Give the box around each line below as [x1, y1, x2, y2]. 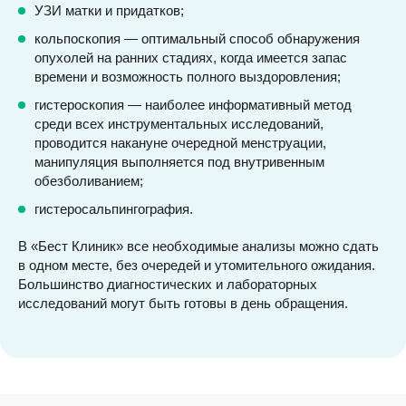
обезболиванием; [34, 173, 143, 188]
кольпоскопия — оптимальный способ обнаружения [34, 31, 360, 46]
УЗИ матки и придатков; [34, 3, 184, 18]
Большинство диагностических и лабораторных [18, 276, 317, 292]
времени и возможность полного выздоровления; [34, 69, 341, 84]
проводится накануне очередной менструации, [34, 135, 326, 150]
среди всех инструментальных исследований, [34, 116, 324, 131]
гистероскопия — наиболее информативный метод [34, 97, 352, 112]
